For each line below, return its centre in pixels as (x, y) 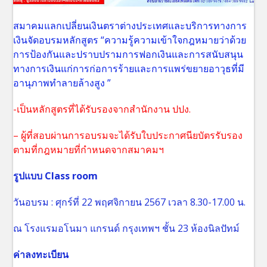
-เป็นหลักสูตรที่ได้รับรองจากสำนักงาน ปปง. (102, 109)
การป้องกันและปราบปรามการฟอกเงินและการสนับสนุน (128, 55)
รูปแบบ (29, 176)
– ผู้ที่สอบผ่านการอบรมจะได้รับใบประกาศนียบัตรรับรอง (128, 136)
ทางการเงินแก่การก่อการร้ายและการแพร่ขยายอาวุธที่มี (129, 69)
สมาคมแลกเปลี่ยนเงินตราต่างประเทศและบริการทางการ (130, 26)
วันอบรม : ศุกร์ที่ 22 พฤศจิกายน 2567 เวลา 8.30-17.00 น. (130, 202)
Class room (72, 176)
